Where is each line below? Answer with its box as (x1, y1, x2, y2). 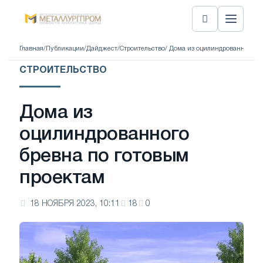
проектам (19, 170, 105, 187)
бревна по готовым (19, 148, 189, 165)
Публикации (46, 45, 84, 52)
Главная (19, 45, 43, 52)
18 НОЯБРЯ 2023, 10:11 (30, 200, 120, 208)
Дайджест (86, 45, 117, 52)
